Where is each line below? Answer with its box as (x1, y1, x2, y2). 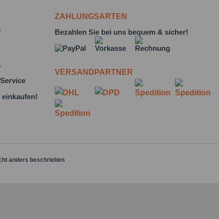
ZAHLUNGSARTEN (55, 12, 127, 21)
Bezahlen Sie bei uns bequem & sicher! (55, 28, 188, 36)
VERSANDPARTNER (55, 68, 133, 76)
